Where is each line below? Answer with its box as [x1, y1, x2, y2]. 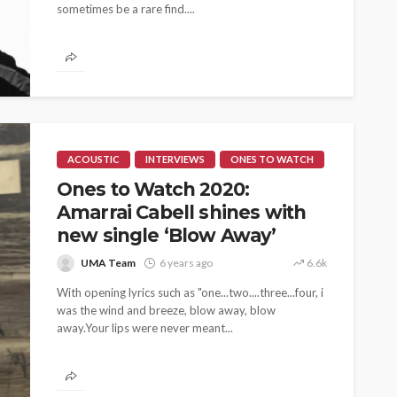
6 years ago [160, 256, 213, 269]
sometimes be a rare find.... [57, 2, 195, 16]
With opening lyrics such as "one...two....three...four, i [57, 285, 323, 300]
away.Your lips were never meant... [57, 321, 233, 335]
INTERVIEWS [145, 153, 205, 165]
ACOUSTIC [67, 153, 120, 165]
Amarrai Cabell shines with [57, 201, 307, 223]
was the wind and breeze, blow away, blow [57, 303, 276, 317]
